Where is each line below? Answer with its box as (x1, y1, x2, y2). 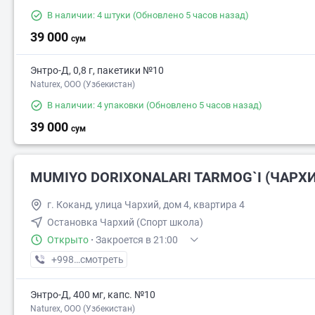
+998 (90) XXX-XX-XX (51, 254, 146, 266)
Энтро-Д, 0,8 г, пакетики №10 (30, 65, 164, 77)
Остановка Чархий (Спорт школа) (47, 217, 203, 229)
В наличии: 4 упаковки (47, 100, 144, 111)
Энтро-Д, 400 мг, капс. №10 (30, 289, 155, 301)
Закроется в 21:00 (96, 234, 178, 246)
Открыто (47, 234, 89, 246)
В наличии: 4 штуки (47, 10, 131, 21)
